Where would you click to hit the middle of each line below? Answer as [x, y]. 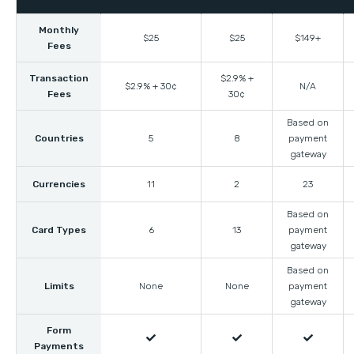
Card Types [59, 230]
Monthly [59, 30]
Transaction [59, 78]
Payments [59, 346]
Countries [59, 138]
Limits [59, 286]
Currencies [59, 184]
